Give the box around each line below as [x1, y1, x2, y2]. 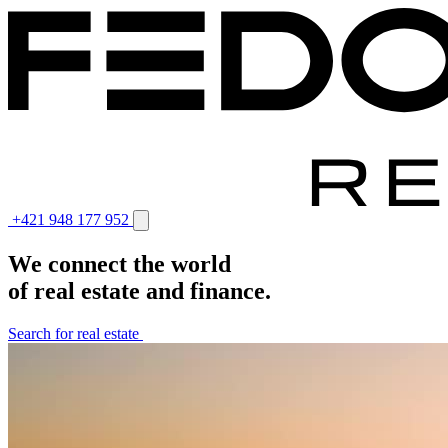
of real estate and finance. [8, 277, 271, 304]
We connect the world [8, 250, 231, 277]
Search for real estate [8, 324, 139, 342]
